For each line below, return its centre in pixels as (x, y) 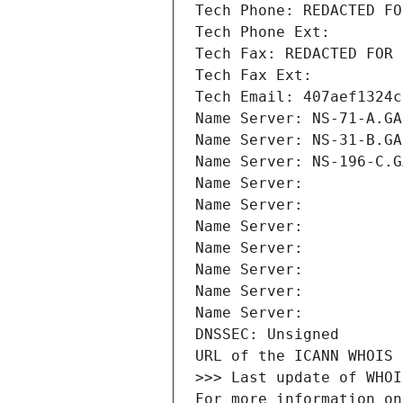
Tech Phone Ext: (263, 32)
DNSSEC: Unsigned (267, 335)
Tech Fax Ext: (254, 76)
